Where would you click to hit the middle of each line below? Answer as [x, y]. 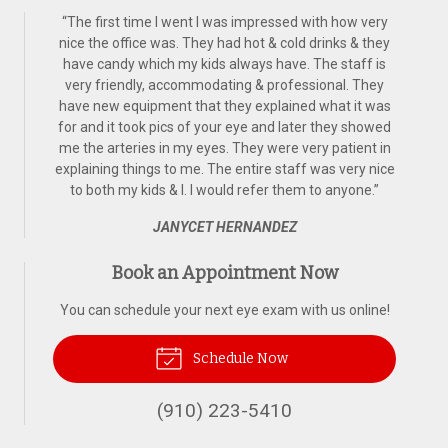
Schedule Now [238, 358]
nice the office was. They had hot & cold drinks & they [224, 43]
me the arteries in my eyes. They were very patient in [224, 148]
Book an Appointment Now [224, 273]
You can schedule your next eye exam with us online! [224, 310]
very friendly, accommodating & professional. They [224, 85]
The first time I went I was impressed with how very [227, 22]
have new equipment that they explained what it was [224, 106]
